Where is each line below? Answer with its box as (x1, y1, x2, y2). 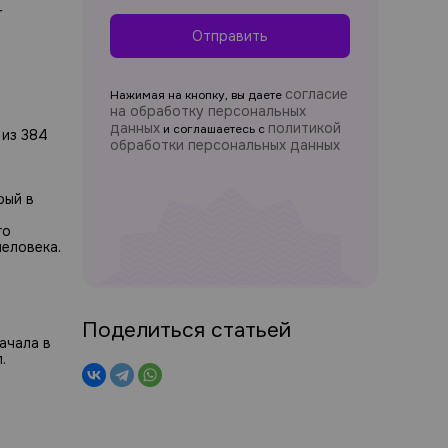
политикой (268, 119, 341, 137)
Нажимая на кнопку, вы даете (110, 87, 285, 103)
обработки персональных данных (110, 136, 340, 154)
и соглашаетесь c (160, 121, 268, 137)
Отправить (192, 27, 268, 45)
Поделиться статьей (82, 316, 291, 343)
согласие (285, 85, 348, 103)
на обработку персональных (110, 102, 306, 120)
